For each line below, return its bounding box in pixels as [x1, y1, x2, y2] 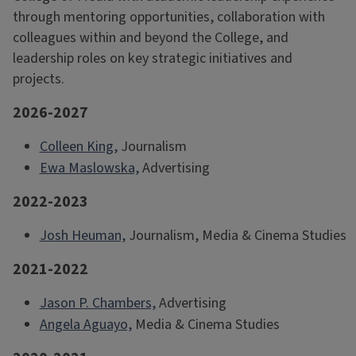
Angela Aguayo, [39, 314, 132, 335]
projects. [13, 68, 64, 89]
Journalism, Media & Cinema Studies [125, 225, 346, 246]
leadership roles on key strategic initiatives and [13, 48, 292, 68]
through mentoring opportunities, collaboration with [13, 6, 325, 27]
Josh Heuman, [39, 225, 126, 246]
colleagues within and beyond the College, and [13, 27, 288, 48]
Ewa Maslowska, [39, 157, 139, 178]
